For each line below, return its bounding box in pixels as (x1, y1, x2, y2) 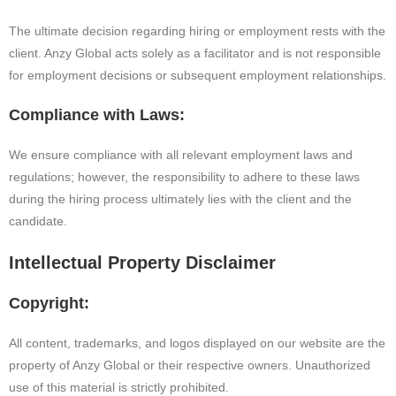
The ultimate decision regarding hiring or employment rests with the (9, 23, 385, 38)
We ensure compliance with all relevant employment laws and (9, 147, 353, 162)
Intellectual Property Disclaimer (9, 252, 276, 272)
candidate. (9, 213, 67, 228)
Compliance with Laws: (9, 105, 185, 124)
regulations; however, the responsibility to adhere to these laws (9, 169, 360, 184)
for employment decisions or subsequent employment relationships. (9, 67, 386, 82)
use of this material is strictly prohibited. (9, 379, 229, 394)
